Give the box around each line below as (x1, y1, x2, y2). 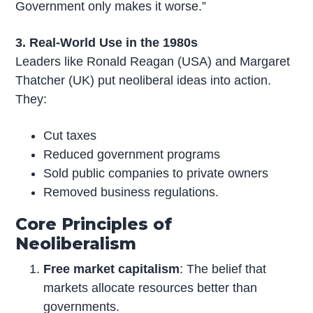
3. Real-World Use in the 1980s (15, 35, 198, 50)
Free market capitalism (43, 261, 180, 276)
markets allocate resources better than (43, 280, 258, 295)
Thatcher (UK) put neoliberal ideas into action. (15, 73, 272, 87)
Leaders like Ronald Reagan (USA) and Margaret (15, 54, 291, 68)
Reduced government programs (43, 147, 221, 161)
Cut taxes (43, 128, 97, 143)
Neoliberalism (15, 233, 137, 254)
